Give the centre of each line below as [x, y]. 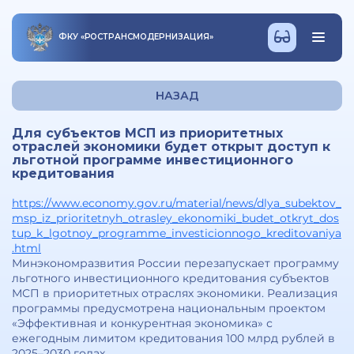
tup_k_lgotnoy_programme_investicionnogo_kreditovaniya [177, 233]
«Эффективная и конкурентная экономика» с [142, 323]
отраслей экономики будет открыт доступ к [171, 147]
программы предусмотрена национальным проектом [169, 308]
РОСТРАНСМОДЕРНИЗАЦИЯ [147, 37]
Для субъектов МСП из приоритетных [147, 133]
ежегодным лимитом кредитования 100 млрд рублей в [173, 338]
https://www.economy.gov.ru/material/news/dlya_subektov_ [177, 203]
